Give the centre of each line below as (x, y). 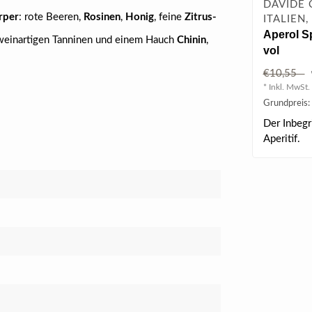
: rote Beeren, (51, 17)
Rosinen (102, 17)
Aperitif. (281, 139)
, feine (169, 17)
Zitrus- (201, 17)
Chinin (192, 40)
